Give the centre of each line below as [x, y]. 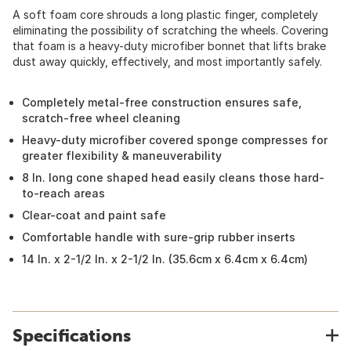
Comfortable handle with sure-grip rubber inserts [159, 237]
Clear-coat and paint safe [94, 215]
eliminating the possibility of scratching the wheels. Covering [170, 30]
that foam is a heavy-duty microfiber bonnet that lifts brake [169, 46]
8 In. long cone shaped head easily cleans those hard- [173, 177]
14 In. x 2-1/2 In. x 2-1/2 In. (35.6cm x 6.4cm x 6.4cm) [165, 259]
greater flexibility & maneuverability [122, 156]
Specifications [72, 335]
